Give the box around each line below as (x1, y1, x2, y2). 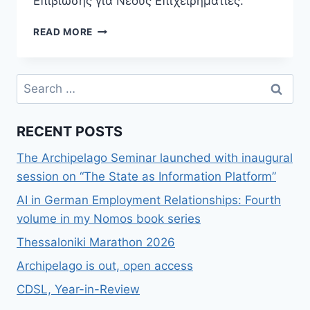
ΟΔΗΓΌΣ (92, 66, 136, 78)
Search (16, 75, 55, 90)
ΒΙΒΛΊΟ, (92, 37, 131, 49)
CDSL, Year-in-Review (17, 282, 140, 296)
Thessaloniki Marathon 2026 (17, 235, 175, 250)
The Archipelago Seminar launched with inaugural (17, 151, 293, 165)
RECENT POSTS (17, 123, 122, 140)
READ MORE (33, 26, 93, 38)
